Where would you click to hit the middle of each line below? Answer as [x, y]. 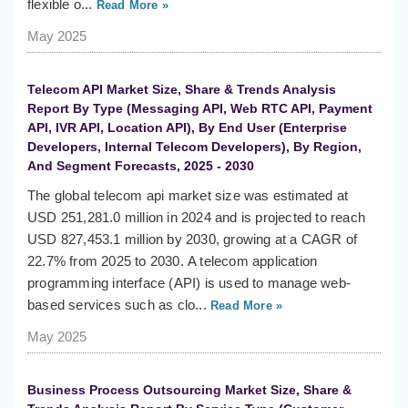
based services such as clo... [117, 305]
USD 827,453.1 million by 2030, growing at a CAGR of [193, 240]
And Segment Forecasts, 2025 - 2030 [141, 166]
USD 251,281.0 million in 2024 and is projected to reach [197, 218]
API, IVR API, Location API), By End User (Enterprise [187, 128]
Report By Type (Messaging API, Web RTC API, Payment [200, 109]
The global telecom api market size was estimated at [188, 196]
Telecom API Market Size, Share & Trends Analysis [182, 90]
